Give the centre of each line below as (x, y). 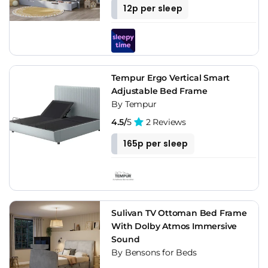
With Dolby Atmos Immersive (174, 226)
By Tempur (134, 104)
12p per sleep (153, 8)
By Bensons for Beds (154, 252)
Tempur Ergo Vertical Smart (171, 77)
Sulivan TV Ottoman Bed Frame (179, 213)
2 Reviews (165, 122)
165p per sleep (156, 143)
